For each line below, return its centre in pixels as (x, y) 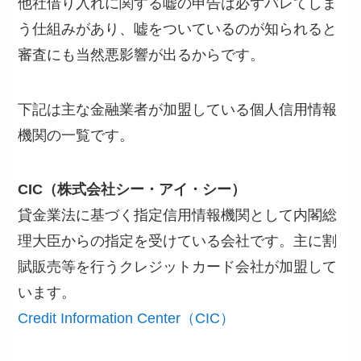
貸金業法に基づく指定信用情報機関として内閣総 (178, 216)
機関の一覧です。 (76, 135)
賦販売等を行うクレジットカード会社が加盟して (178, 267)
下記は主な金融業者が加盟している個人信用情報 (178, 109)
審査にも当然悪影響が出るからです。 (141, 54)
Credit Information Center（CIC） (127, 319)
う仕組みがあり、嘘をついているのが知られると (178, 29)
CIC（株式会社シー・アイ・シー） (132, 190)
